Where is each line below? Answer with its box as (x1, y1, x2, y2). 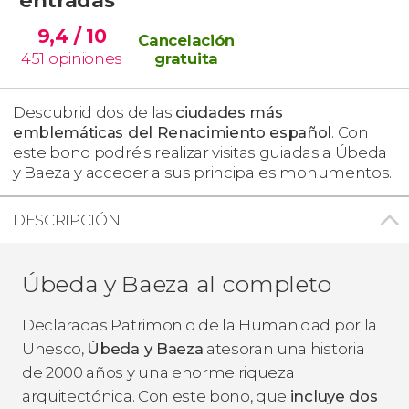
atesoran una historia (203, 339, 365, 358)
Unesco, (22, 339, 88, 358)
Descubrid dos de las (13, 102, 176, 121)
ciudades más (175, 102, 283, 121)
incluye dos (289, 386, 378, 405)
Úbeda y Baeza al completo (22, 269, 331, 298)
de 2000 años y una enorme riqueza (22, 362, 295, 382)
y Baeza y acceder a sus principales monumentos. (13, 163, 392, 182)
